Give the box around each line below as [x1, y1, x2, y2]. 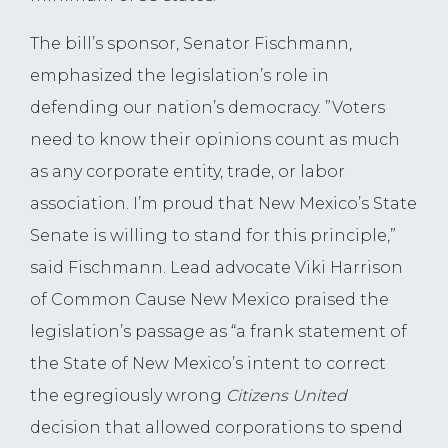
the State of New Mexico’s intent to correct [30, 354, 386, 374]
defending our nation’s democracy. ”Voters [30, 98, 385, 118]
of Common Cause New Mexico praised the [30, 290, 389, 310]
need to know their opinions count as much [30, 130, 400, 150]
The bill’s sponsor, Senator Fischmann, [30, 34, 352, 54]
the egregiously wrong [30, 386, 226, 406]
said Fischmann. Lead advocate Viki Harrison [30, 258, 403, 278]
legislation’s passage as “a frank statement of [30, 322, 407, 342]
